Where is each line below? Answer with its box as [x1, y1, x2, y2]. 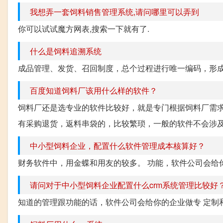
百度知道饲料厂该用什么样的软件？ [30, 84, 157, 96]
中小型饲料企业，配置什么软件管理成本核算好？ [30, 139, 205, 151]
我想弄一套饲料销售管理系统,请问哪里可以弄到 [30, 5, 199, 17]
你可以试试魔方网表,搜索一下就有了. [18, 22, 149, 34]
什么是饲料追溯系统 [30, 45, 102, 57]
